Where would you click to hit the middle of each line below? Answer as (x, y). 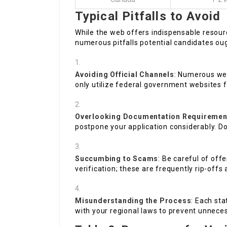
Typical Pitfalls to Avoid (148, 16)
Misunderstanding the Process (133, 201)
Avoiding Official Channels (125, 75)
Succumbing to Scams (117, 159)
